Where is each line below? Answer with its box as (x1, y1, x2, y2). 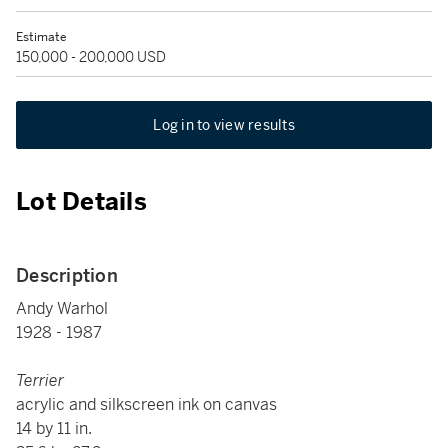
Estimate (16, 29, 67, 45)
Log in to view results (153, 116, 295, 134)
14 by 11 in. (16, 418, 92, 439)
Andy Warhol (16, 298, 108, 319)
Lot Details (16, 187, 147, 217)
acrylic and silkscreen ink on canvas (16, 394, 277, 415)
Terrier (16, 370, 64, 391)
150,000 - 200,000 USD (16, 48, 166, 66)
